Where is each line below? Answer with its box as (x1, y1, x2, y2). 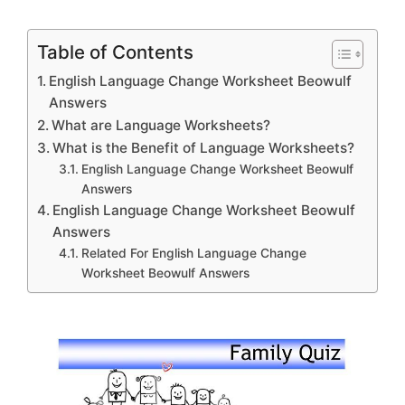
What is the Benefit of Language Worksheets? (52, 139, 355, 157)
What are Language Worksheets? (52, 117, 271, 135)
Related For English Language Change (80, 246, 306, 261)
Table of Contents (37, 41, 193, 64)
